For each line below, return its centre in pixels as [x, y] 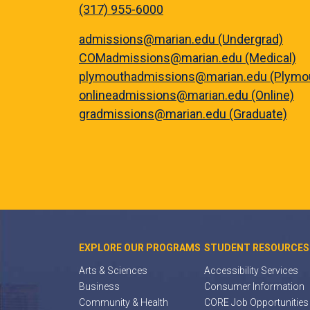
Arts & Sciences [113, 271]
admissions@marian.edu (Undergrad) [181, 39]
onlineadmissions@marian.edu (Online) [186, 95]
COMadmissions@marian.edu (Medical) [188, 58]
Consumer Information [255, 286]
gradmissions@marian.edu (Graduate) [183, 114]
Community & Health [124, 302]
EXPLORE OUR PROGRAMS [140, 248]
